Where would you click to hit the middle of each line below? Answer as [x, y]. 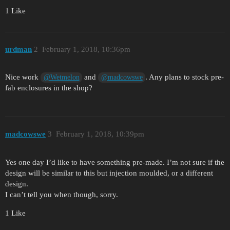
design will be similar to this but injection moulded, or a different [109, 173]
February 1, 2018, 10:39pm [100, 134]
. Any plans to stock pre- [185, 77]
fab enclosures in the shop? [49, 88]
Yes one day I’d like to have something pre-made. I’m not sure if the [115, 162]
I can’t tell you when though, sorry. [62, 194]
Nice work [23, 77]
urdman [18, 49]
